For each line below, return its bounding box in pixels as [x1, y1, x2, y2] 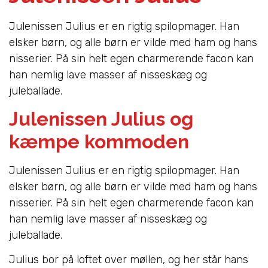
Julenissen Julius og [9, 107, 193, 130]
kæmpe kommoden [9, 130, 189, 153]
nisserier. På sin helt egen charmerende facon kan [9, 51, 254, 65]
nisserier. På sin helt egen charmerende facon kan [9, 196, 254, 209]
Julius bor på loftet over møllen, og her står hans [9, 253, 248, 267]
